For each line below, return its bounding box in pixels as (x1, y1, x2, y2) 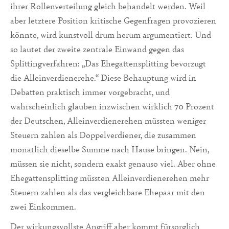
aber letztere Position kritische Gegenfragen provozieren (10, 14, 216, 27)
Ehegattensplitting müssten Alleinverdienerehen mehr (10, 172, 209, 184)
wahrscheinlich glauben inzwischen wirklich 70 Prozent (10, 100, 214, 112)
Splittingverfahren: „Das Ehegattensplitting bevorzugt (10, 57, 206, 70)
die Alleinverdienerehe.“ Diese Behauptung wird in (10, 72, 196, 84)
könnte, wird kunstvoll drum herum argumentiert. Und (10, 29, 211, 41)
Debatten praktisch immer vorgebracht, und (10, 86, 170, 98)
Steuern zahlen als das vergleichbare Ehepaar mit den (10, 186, 205, 198)
